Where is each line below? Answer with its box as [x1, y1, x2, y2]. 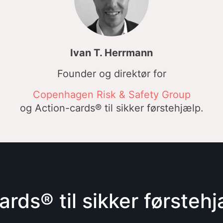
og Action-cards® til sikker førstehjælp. [19, 102, 204, 114]
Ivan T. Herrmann [70, 47, 153, 59]
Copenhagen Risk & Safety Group [32, 89, 191, 101]
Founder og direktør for [57, 68, 166, 80]
